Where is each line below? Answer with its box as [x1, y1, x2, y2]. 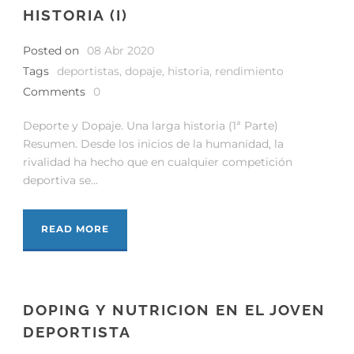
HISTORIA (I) [23, 6, 128, 24]
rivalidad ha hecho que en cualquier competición [23, 154, 292, 169]
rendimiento [215, 63, 284, 78]
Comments [23, 84, 85, 99]
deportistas [57, 63, 119, 78]
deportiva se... [23, 172, 98, 187]
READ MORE [41, 222, 109, 235]
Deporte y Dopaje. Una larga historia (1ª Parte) [23, 118, 278, 133]
